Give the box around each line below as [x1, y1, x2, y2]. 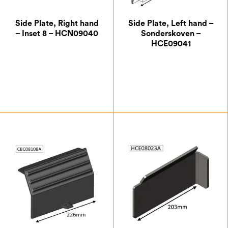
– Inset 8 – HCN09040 [15, 29, 98, 38]
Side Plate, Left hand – [128, 19, 214, 27]
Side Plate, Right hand [15, 19, 99, 27]
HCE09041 [151, 39, 191, 48]
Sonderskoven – [140, 29, 201, 38]
